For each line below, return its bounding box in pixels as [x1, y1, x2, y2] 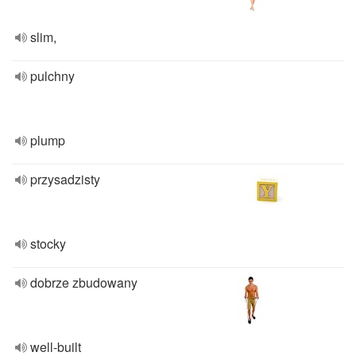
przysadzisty [30, 170, 100, 188]
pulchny [30, 67, 75, 85]
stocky [30, 234, 66, 253]
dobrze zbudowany [30, 273, 137, 292]
